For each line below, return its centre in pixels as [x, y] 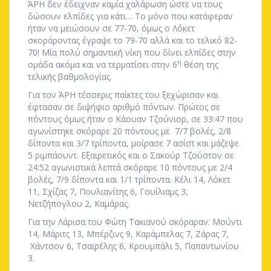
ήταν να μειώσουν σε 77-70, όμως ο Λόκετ [111, 28]
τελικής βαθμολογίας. [70, 77]
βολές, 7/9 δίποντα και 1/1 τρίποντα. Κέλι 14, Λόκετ [129, 179]
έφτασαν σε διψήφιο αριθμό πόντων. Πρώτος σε [124, 107]
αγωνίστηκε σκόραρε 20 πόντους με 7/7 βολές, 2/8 [129, 131]
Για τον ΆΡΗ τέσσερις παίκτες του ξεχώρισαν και [123, 95]
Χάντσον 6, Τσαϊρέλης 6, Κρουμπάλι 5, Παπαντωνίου [133, 246]
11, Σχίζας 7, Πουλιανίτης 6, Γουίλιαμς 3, [108, 191]
